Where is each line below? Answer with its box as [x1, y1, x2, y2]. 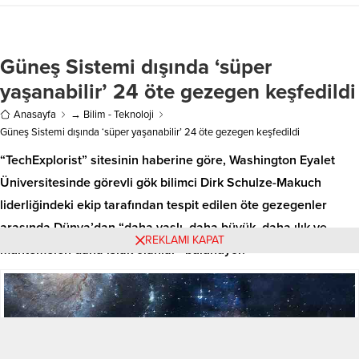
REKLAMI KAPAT [144, 233, 224, 247]
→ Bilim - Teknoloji [71, 107, 154, 121]
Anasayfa [14, 107, 56, 121]
